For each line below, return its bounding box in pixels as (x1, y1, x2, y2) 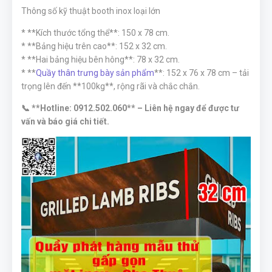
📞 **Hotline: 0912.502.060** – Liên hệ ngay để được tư (21, 103, 239, 113)
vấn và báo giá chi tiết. (21, 117, 109, 126)
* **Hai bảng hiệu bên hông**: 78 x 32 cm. (21, 55, 180, 64)
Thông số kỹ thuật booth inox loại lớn (21, 6, 160, 16)
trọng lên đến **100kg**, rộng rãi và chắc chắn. (21, 81, 200, 91)
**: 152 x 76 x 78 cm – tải (154, 68, 249, 78)
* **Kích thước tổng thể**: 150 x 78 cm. (21, 28, 169, 38)
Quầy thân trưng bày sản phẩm (36, 68, 154, 78)
